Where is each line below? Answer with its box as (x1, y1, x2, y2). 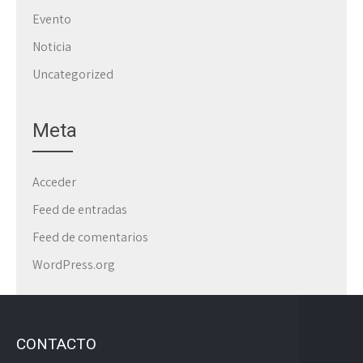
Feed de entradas (32, 201, 127, 218)
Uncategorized (32, 66, 113, 83)
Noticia (32, 38, 71, 55)
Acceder (32, 173, 76, 190)
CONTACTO (16, 335, 96, 353)
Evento (32, 11, 71, 28)
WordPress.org (32, 256, 115, 273)
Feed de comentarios (32, 228, 148, 246)
